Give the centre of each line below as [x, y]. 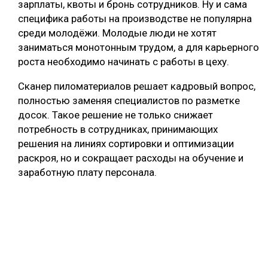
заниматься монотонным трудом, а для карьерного [138, 48]
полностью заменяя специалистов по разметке [129, 101]
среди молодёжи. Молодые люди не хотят [117, 33]
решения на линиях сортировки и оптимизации [126, 144]
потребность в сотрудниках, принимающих [118, 130]
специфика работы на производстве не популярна [135, 19]
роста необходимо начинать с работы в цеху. [124, 62]
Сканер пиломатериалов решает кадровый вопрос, [137, 86]
